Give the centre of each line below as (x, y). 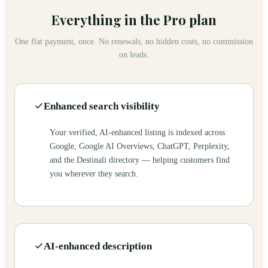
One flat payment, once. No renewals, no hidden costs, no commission (134, 42)
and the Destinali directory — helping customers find (140, 160)
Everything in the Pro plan (134, 20)
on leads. (134, 55)
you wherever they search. (94, 174)
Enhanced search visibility (102, 106)
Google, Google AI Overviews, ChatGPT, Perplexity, (140, 147)
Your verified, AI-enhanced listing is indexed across (137, 133)
